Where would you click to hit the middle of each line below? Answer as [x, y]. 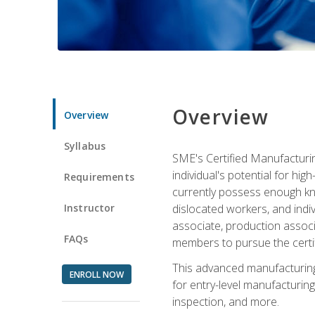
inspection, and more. [225, 301]
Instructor [90, 207]
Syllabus [85, 146]
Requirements [99, 176]
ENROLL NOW [96, 274]
